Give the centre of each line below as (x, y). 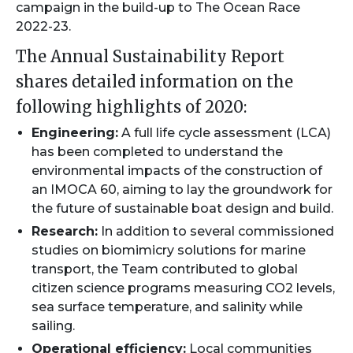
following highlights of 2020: (131, 107)
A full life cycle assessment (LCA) (225, 133)
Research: (65, 232)
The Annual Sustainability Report (150, 57)
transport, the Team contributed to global (165, 269)
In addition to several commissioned (216, 232)
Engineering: (75, 133)
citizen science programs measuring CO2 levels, (183, 288)
